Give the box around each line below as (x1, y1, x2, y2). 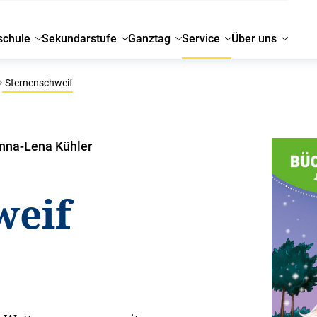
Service (182, 32, 221, 45)
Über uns (231, 32, 277, 45)
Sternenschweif (3, 77, 74, 88)
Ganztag (128, 32, 171, 45)
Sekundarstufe (42, 32, 117, 45)
